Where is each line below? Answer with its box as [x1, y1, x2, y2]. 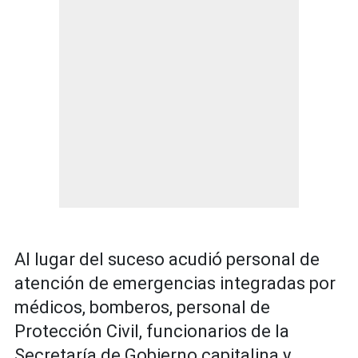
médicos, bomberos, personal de [14, 297, 270, 318]
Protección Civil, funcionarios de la [14, 321, 289, 342]
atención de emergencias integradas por [14, 273, 336, 294]
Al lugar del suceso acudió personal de [14, 249, 320, 270]
